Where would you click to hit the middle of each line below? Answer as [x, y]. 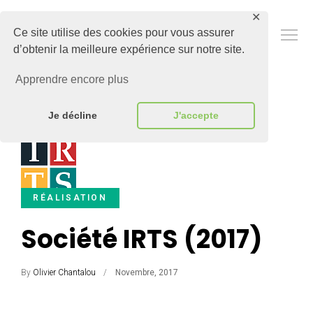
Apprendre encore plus [72, 80]
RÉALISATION [70, 198]
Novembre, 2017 [147, 272]
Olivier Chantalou [64, 272]
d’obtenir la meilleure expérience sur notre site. [129, 50]
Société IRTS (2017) [141, 239]
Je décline [72, 116]
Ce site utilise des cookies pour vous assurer [124, 33]
